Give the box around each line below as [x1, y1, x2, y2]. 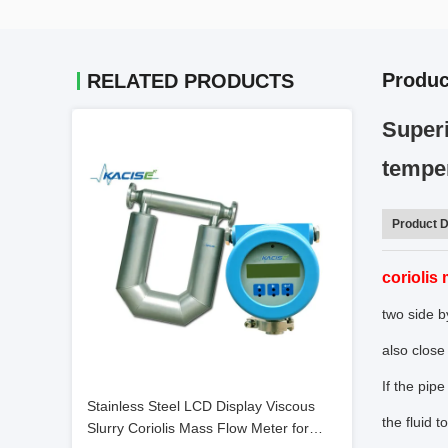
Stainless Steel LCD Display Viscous [87, 398, 315, 414]
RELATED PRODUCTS [87, 70, 294, 92]
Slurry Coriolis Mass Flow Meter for [87, 420, 309, 436]
